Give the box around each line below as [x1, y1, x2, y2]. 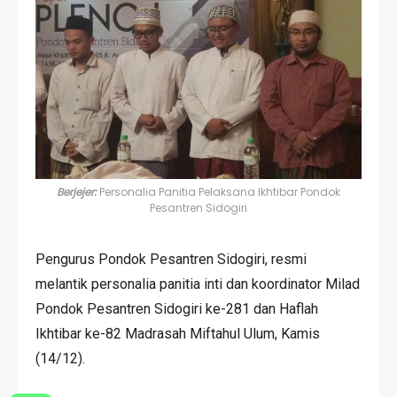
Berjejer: [57, 183, 99, 199]
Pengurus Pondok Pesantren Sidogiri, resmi [35, 250, 307, 268]
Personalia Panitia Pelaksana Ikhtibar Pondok [99, 183, 340, 199]
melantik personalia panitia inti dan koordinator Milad [35, 275, 360, 292]
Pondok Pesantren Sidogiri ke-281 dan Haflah [35, 300, 318, 317]
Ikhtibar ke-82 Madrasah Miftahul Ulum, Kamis [35, 324, 320, 342]
